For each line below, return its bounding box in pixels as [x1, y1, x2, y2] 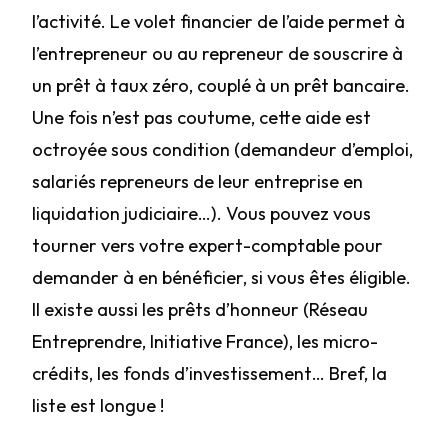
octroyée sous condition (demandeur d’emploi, [32, 138, 413, 161]
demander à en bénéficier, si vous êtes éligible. [32, 266, 411, 289]
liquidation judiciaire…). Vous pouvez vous [32, 202, 371, 225]
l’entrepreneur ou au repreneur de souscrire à [32, 42, 403, 65]
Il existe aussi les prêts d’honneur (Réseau [32, 298, 368, 321]
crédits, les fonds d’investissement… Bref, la [32, 362, 387, 385]
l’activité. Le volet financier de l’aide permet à [32, 10, 405, 33]
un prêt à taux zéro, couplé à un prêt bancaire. [32, 74, 410, 97]
